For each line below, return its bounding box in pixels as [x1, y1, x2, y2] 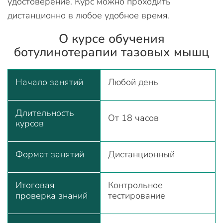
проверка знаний [15, 190, 88, 202]
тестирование [108, 190, 165, 202]
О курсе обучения [58, 30, 165, 47]
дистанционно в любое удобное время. [7, 9, 170, 21]
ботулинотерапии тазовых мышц [14, 44, 209, 61]
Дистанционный [108, 148, 175, 160]
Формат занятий [15, 148, 84, 160]
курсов [15, 117, 44, 129]
